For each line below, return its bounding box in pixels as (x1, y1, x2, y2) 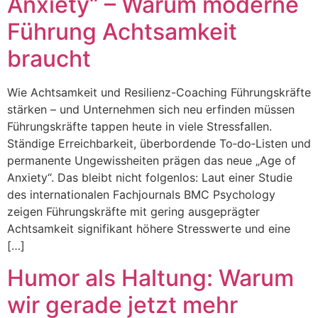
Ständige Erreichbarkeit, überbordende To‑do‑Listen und (7, 136, 311, 151)
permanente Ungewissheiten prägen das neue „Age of (7, 153, 296, 168)
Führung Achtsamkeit (7, 18, 237, 46)
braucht (7, 45, 91, 73)
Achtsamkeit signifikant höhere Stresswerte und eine (7, 221, 290, 236)
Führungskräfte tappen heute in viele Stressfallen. (7, 119, 272, 134)
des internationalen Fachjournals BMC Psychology (7, 187, 275, 202)
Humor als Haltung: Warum (7, 263, 294, 292)
